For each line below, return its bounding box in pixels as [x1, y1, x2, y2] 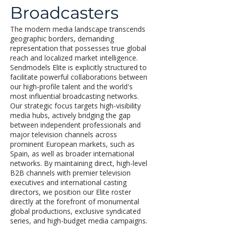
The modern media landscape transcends [10, 24, 145, 34]
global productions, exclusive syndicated [10, 206, 141, 216]
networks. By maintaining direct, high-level [10, 158, 147, 168]
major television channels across [10, 130, 117, 139]
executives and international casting [10, 178, 127, 187]
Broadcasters [10, 3, 119, 23]
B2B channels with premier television [10, 168, 131, 178]
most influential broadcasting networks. [10, 91, 139, 101]
